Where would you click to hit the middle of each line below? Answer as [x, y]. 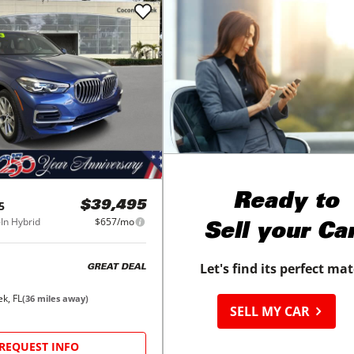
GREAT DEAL [116, 267]
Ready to [286, 203]
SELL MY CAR [272, 312]
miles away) [62, 299]
